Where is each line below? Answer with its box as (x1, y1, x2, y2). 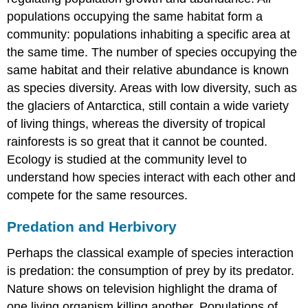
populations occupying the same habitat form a (7, 10, 263, 24)
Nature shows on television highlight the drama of (7, 281, 278, 296)
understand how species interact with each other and (7, 170, 296, 185)
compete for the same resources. (7, 188, 188, 203)
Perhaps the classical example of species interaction (7, 245, 294, 260)
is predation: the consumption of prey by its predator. (7, 263, 295, 278)
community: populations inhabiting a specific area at (7, 27, 291, 42)
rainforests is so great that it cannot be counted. (7, 135, 268, 149)
